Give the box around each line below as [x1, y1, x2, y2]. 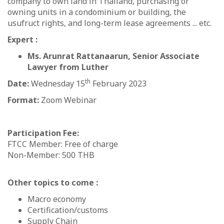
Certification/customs [27, 204, 110, 216]
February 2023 [90, 78, 146, 89]
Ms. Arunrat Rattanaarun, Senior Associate [27, 50, 199, 62]
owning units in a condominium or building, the [7, 6, 186, 18]
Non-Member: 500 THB [7, 149, 94, 161]
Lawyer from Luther [27, 61, 108, 73]
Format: [7, 94, 41, 106]
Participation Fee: [7, 127, 79, 139]
